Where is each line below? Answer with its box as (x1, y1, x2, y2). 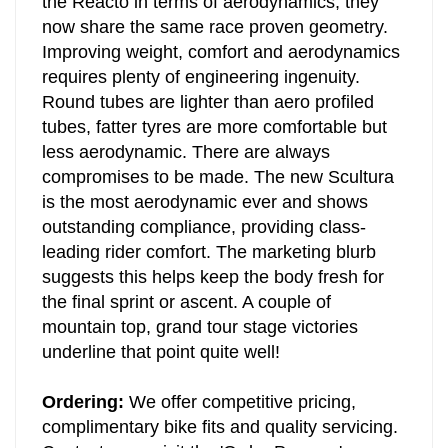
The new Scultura (254, 180, 394, 200)
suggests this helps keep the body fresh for (42, 280, 384, 300)
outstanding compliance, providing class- (42, 230, 366, 250)
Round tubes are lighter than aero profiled (42, 105, 374, 125)
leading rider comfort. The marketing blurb (42, 255, 376, 275)
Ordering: (42, 405, 124, 425)
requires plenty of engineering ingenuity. (42, 80, 360, 100)
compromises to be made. (42, 180, 254, 200)
